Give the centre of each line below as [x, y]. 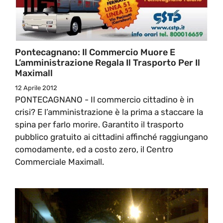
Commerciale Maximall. [59, 162]
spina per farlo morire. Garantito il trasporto [99, 124]
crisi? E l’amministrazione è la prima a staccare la [109, 112]
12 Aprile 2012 [36, 88]
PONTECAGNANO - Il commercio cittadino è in [104, 99]
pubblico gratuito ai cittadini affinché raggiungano [111, 137]
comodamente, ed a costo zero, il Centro [94, 149]
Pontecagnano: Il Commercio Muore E [95, 52]
